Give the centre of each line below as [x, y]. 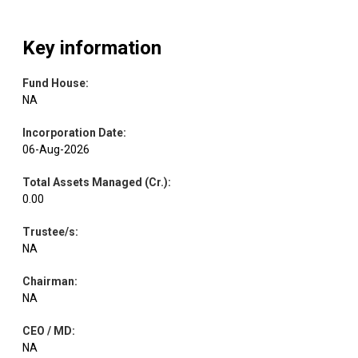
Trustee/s [49, 231]
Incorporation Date [73, 132]
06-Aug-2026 [56, 149]
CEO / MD [47, 330]
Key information [92, 48]
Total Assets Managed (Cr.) [95, 182]
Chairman [48, 281]
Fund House [54, 83]
